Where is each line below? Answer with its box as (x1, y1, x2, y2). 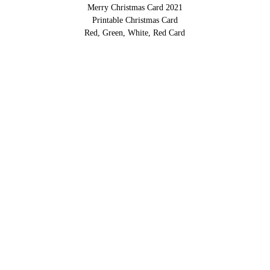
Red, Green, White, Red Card (84, 28, 186, 37)
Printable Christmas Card (92, 15, 178, 25)
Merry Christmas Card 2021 (87, 2, 183, 12)
